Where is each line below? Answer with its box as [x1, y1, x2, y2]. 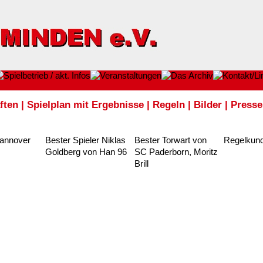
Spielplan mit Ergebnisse [27, 99, 144, 110]
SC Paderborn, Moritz [134, 146, 218, 157]
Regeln [153, 99, 185, 110]
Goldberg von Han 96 [45, 146, 127, 157]
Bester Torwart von [134, 134, 207, 145]
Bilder [194, 99, 222, 110]
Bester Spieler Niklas [45, 134, 126, 145]
